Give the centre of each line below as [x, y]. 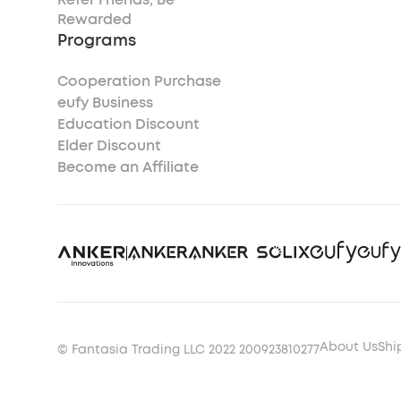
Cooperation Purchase [139, 81]
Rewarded [94, 19]
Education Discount [128, 124]
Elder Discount [109, 145]
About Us [349, 347]
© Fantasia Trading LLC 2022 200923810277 [188, 349]
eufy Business [105, 102]
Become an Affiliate [128, 167]
